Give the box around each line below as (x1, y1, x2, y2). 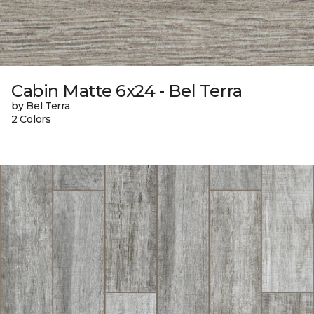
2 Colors (11, 112, 51, 125)
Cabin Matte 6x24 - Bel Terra (11, 80, 243, 101)
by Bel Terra (11, 99, 70, 112)
